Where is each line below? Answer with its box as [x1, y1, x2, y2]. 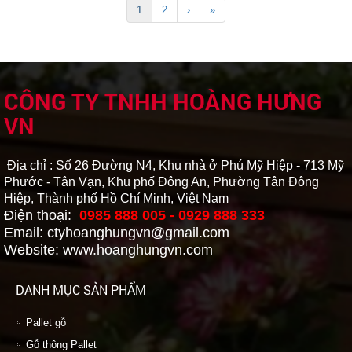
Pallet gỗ [26, 316, 66, 328]
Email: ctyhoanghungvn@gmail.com [4, 224, 229, 240]
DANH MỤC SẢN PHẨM [16, 280, 146, 298]
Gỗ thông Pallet [26, 338, 97, 350]
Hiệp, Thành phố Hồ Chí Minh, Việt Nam [4, 191, 229, 205]
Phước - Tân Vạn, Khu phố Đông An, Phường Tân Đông [4, 174, 319, 189]
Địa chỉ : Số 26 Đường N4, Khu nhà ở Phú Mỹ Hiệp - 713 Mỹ [4, 158, 344, 172]
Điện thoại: [4, 207, 79, 223]
